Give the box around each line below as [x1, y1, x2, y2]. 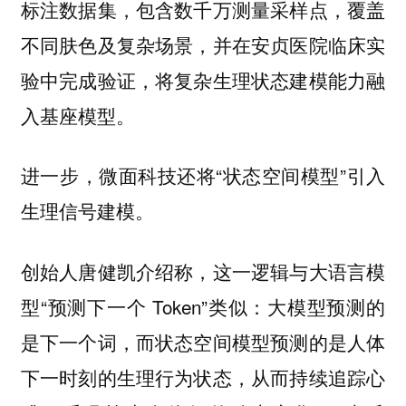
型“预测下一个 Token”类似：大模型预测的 [20, 292, 386, 320]
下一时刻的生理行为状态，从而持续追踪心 [20, 362, 386, 391]
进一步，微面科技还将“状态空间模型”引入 [20, 161, 386, 189]
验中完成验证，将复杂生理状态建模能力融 [20, 65, 386, 93]
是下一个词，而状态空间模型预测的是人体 [20, 327, 386, 355]
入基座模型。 [20, 101, 135, 129]
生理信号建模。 [20, 197, 154, 225]
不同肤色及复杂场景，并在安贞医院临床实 [20, 30, 386, 58]
